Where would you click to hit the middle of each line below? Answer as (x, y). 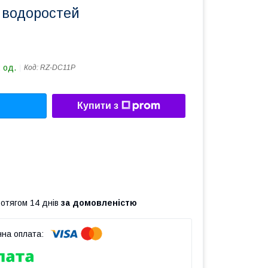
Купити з (98, 106)
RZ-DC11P (58, 68)
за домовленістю (99, 202)
